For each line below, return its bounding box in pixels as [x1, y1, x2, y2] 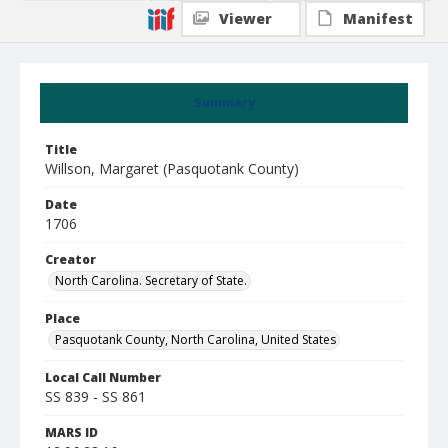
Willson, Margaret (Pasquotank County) [45, 159, 299, 178]
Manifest [343, 9, 413, 28]
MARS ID [45, 424, 98, 441]
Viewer [219, 9, 272, 28]
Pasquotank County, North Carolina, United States [55, 331, 336, 348]
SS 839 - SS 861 [45, 387, 146, 406]
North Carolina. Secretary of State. [55, 272, 247, 289]
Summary [193, 94, 255, 111]
